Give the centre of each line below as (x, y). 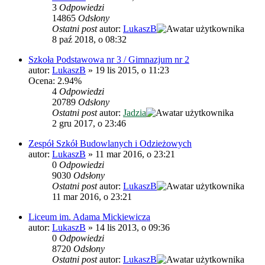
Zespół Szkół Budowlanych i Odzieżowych (110, 143)
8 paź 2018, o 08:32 (89, 39)
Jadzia (135, 112)
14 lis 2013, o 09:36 (132, 227)
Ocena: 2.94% (55, 80)
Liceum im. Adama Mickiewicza (89, 216)
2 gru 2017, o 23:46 (89, 123)
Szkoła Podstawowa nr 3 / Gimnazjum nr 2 (109, 59)
